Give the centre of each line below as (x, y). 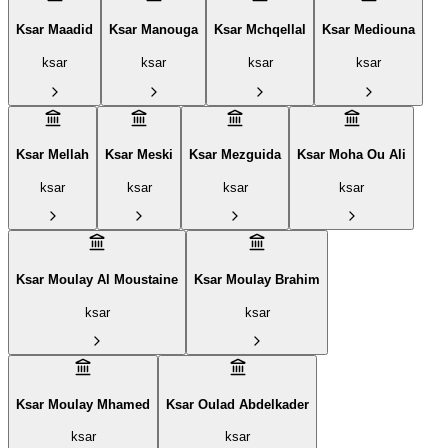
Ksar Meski (139, 155)
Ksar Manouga (153, 30)
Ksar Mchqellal (260, 30)
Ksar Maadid (54, 30)
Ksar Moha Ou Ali (351, 155)
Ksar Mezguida (235, 155)
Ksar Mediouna (368, 30)
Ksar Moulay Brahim (257, 279)
